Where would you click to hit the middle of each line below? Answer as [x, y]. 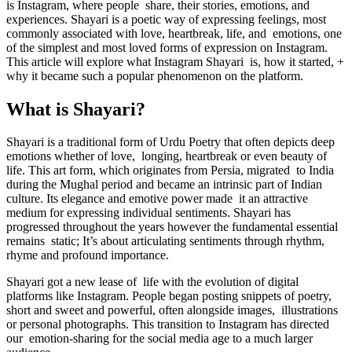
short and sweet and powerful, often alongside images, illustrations [172, 310]
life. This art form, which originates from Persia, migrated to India [170, 170]
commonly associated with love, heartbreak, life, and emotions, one [174, 33]
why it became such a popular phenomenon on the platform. [155, 75]
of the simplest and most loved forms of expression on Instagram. [167, 47]
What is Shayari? [76, 109]
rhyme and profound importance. [88, 255]
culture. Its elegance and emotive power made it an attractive [157, 199]
